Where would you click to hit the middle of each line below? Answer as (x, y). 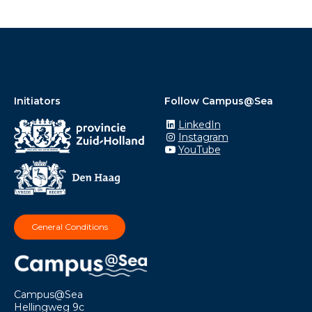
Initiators (37, 101)
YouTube (199, 150)
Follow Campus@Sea (219, 101)
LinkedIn (199, 125)
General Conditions (70, 227)
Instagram (203, 137)
